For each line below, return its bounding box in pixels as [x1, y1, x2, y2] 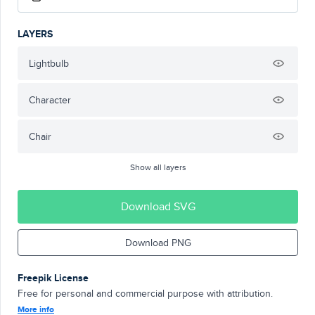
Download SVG [120, 198, 195, 214]
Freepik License [18, 271, 89, 285]
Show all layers [129, 161, 186, 173]
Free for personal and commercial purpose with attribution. [18, 286, 273, 300]
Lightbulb [29, 56, 69, 70]
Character [29, 93, 71, 107]
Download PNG [124, 236, 191, 250]
